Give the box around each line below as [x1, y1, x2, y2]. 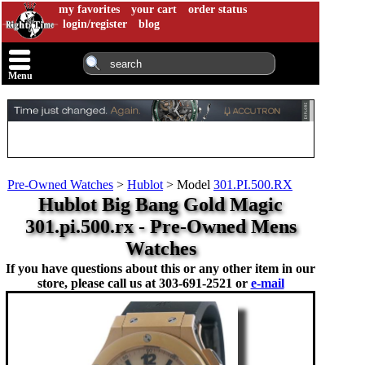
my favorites [59, 3, 120, 15]
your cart [131, 3, 177, 15]
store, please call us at [37, 276, 159, 290]
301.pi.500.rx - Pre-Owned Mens [24, 216, 297, 237]
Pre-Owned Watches [7, 178, 113, 191]
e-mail [250, 276, 284, 290]
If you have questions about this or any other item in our [6, 262, 315, 275]
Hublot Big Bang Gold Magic [38, 194, 283, 215]
